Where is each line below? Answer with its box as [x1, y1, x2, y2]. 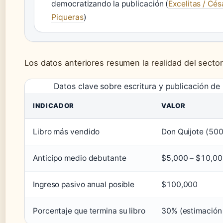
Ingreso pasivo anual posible [33, 180, 135, 190]
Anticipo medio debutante [33, 153, 126, 163]
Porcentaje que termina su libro [33, 206, 145, 216]
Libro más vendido [33, 127, 100, 137]
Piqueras [51, 12, 84, 22]
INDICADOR [33, 102, 74, 110]
